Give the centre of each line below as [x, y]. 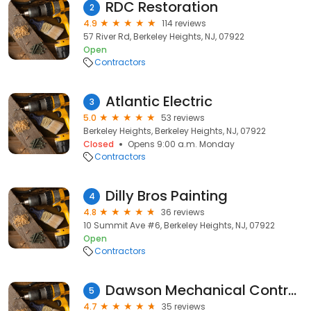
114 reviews [184, 23]
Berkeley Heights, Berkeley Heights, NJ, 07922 [175, 131]
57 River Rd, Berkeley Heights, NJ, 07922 [164, 36]
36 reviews [183, 212]
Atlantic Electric [159, 101]
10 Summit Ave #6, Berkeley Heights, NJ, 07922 [179, 225]
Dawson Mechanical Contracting [292, 290]
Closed [99, 144]
